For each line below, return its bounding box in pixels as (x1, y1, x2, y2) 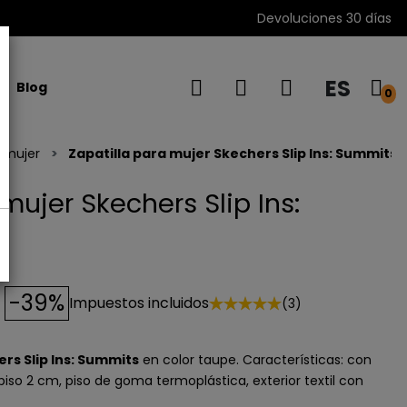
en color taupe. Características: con (139, 351, 372, 369)
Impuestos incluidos (69, 293, 209, 313)
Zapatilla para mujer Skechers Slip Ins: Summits (68, 144, 397, 163)
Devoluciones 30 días (257, 8, 392, 27)
